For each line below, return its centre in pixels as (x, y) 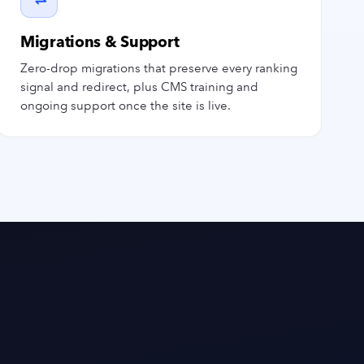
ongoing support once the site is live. (126, 106)
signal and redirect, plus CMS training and (139, 87)
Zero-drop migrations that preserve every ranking (159, 68)
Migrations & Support (100, 42)
